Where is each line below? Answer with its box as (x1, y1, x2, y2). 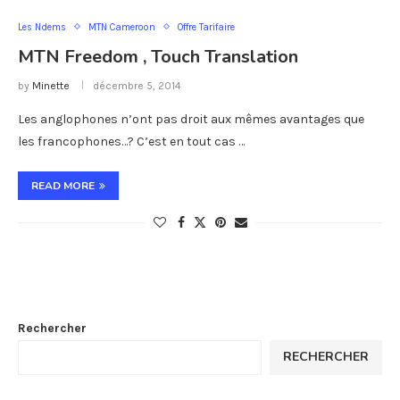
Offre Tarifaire (178, 21, 235, 33)
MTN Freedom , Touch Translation (18, 44, 298, 69)
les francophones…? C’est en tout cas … (18, 133, 245, 149)
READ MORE (31, 178, 95, 193)
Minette (32, 79, 70, 92)
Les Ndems (18, 21, 66, 33)
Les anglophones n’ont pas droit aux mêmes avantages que (18, 111, 364, 127)
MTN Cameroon (88, 21, 155, 33)
